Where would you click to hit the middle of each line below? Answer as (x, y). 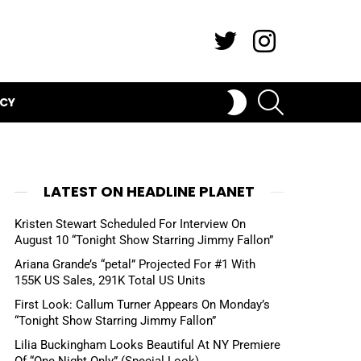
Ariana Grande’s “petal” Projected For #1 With (135, 264)
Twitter (246, 23)
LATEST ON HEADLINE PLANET (149, 191)
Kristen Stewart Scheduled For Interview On (130, 224)
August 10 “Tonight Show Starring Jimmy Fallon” (144, 240)
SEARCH (303, 90)
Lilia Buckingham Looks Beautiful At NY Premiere (147, 344)
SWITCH (270, 91)
